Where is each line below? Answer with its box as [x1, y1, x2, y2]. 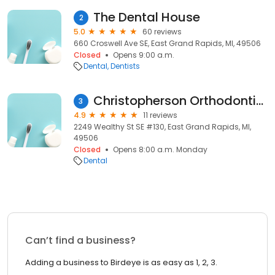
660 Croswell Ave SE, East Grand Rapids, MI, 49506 [74, 38, 261, 48]
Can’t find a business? [25, 233, 136, 247]
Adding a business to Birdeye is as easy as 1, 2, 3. [25, 257, 217, 268]
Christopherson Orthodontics [255, 92, 263, 109]
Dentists [110, 61, 140, 71]
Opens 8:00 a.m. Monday [113, 144, 207, 155]
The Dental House [93, 9, 200, 26]
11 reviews [143, 110, 177, 120]
